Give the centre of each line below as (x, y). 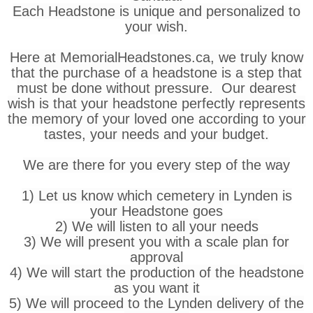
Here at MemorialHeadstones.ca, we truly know (156, 57)
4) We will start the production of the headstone (156, 272)
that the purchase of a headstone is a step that (156, 72)
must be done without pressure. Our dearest (156, 88)
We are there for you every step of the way (156, 165)
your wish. (156, 26)
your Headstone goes (156, 211)
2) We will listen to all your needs (156, 226)
